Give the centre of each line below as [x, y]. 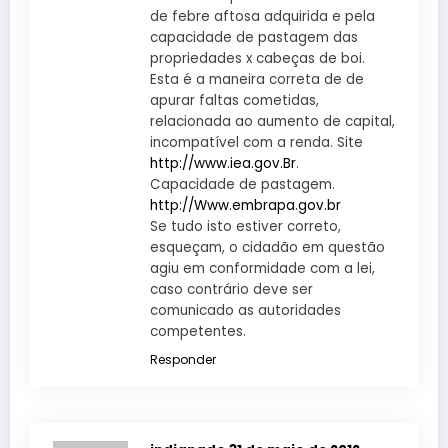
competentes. [198, 331]
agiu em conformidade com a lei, [262, 268]
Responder [183, 359]
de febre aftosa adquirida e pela [262, 16]
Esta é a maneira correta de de [257, 79]
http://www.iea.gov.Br [223, 163]
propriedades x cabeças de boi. [257, 58]
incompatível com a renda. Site [256, 142]
